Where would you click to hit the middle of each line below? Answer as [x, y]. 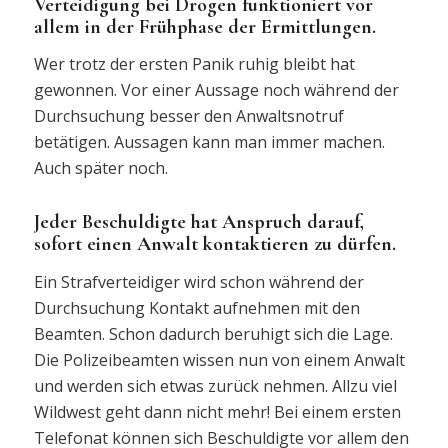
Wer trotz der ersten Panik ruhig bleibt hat [194, 64]
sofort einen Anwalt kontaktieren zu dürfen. [214, 244]
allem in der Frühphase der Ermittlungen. [204, 26]
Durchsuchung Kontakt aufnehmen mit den [196, 307]
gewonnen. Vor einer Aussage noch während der [216, 90]
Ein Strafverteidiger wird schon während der [198, 281]
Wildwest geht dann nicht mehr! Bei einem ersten [217, 411]
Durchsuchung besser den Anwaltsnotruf [188, 116]
